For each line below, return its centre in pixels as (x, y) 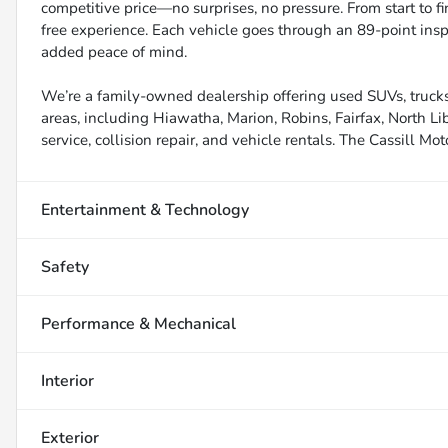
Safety (65, 267)
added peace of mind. (114, 52)
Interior (67, 381)
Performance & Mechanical (138, 324)
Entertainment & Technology (145, 210)
